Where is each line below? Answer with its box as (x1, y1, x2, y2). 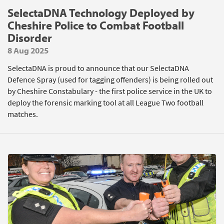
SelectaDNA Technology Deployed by (7, 5, 194, 20)
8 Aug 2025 (7, 45, 48, 55)
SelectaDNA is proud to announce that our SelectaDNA (7, 63, 189, 73)
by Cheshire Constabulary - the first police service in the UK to (7, 86, 212, 96)
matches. (7, 109, 38, 119)
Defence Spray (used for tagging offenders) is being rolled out (7, 74, 213, 85)
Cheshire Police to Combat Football (7, 18, 184, 32)
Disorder (7, 30, 52, 45)
